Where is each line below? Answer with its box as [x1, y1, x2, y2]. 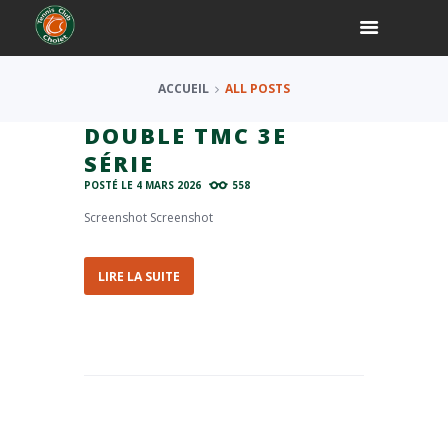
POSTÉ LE [84, 177, 136, 192]
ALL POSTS [225, 80, 290, 97]
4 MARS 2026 [136, 177, 201, 192]
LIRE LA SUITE [98, 267, 180, 285]
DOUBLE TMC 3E [84, 121, 287, 150]
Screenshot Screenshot [84, 208, 213, 226]
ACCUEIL [158, 80, 209, 97]
